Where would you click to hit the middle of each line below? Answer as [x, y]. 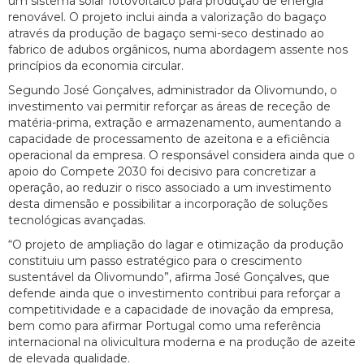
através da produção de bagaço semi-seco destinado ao [166, 33]
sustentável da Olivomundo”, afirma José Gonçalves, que [169, 277]
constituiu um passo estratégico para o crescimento [155, 260]
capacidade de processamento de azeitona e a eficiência [169, 139]
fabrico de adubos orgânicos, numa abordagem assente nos [178, 49]
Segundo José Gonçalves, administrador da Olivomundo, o [173, 90]
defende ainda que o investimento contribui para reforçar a [174, 293]
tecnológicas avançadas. [77, 220]
